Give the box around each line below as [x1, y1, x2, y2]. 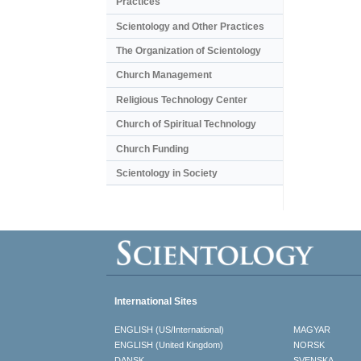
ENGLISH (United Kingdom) [114, 340, 223, 351]
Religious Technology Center [116, 93, 247, 106]
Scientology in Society [116, 167, 218, 179]
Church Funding [116, 143, 189, 155]
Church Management [116, 69, 212, 81]
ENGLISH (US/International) [114, 325, 224, 335]
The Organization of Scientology [116, 45, 261, 57]
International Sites [114, 296, 197, 308]
